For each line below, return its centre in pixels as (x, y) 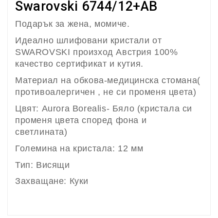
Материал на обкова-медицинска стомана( (108, 80)
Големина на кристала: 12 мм (81, 148)
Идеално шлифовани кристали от (89, 40)
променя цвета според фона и (81, 120)
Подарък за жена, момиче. (73, 24)
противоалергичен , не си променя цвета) (106, 92)
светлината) (43, 132)
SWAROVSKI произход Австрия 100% (97, 52)
